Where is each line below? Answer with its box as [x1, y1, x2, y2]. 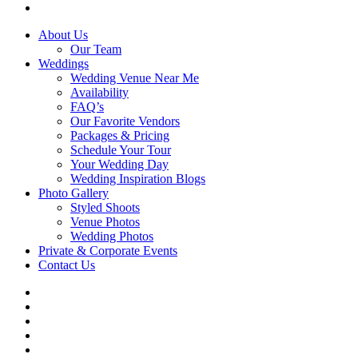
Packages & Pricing [70, 129, 169, 143]
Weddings [38, 57, 89, 71]
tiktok [38, 313, 66, 328]
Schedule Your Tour [70, 143, 171, 157]
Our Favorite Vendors [70, 114, 180, 129]
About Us [38, 28, 88, 42]
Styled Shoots [70, 201, 140, 215]
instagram [38, 299, 86, 313]
